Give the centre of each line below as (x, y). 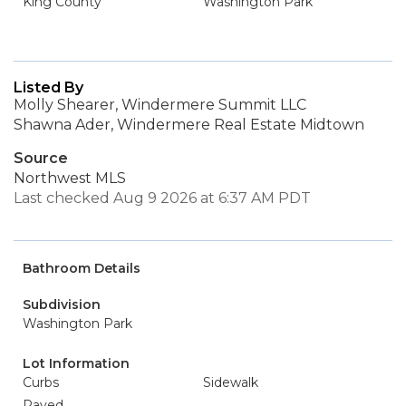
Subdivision (62, 304)
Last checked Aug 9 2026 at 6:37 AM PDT (162, 198)
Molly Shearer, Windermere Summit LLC (160, 105)
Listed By (48, 87)
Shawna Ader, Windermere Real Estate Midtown (189, 125)
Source (41, 158)
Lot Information (76, 363)
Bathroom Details (82, 268)
